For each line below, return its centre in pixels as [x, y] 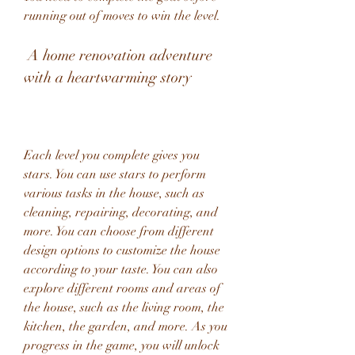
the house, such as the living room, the [124, 307]
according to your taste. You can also [121, 269]
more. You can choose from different [119, 231]
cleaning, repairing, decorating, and [121, 212]
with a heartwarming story [108, 77]
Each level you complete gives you [112, 155]
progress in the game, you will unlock [122, 345]
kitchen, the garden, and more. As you [126, 326]
